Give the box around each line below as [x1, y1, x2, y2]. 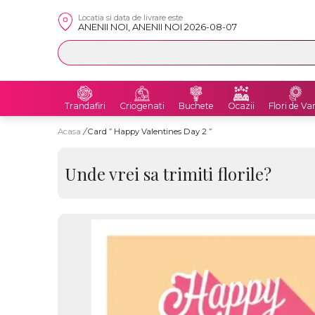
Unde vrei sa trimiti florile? [64, 162, 271, 185]
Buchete [179, 101, 214, 111]
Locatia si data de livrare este [78, 13, 183, 22]
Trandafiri [65, 101, 105, 111]
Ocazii [228, 101, 255, 111]
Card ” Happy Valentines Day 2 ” [88, 127, 212, 136]
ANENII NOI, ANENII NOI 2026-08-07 [78, 21, 237, 32]
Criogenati [120, 101, 165, 111]
